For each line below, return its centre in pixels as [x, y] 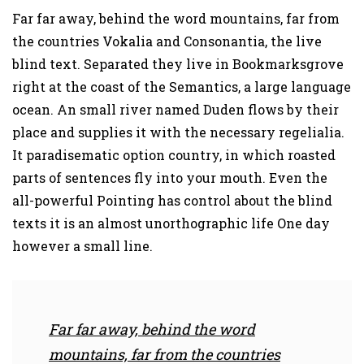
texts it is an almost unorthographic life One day [171, 223]
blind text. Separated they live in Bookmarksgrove [178, 64]
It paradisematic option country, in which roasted [174, 155]
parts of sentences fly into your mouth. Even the [170, 178]
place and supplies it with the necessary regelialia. [178, 132]
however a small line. [82, 246]
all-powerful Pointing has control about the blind [172, 201]
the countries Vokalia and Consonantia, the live [167, 41]
